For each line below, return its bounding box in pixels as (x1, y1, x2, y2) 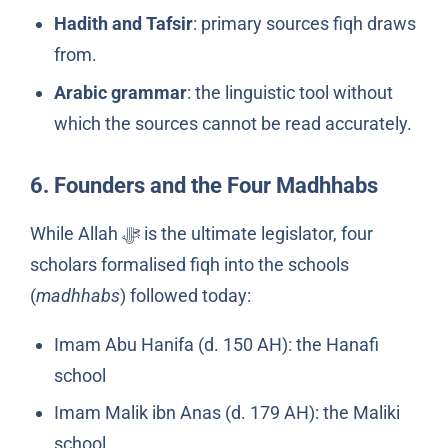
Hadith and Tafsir (53, 13, 193, 35)
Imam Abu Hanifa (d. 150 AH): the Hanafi (53, 333, 379, 355)
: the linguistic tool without (186, 81, 393, 103)
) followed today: (119, 284, 251, 306)
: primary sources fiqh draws (192, 13, 416, 35)
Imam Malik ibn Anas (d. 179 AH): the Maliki (53, 402, 400, 424)
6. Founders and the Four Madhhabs (29, 171, 378, 198)
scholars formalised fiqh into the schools (29, 253, 349, 275)
